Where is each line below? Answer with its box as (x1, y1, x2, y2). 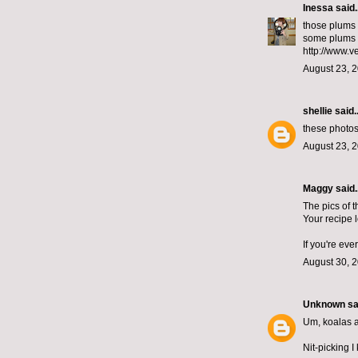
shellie (303, 105, 332, 117)
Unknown (303, 299, 345, 311)
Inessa (303, 2, 333, 14)
